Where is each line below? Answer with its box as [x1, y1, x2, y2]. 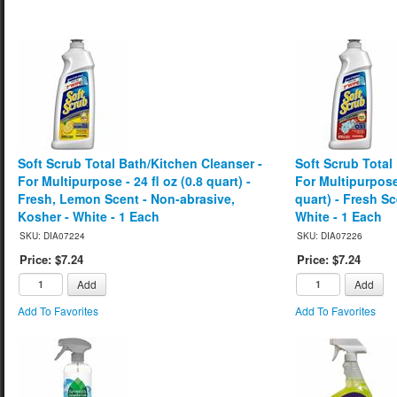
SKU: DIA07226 [297, 229, 363, 242]
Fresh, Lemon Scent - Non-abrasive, [18, 189, 235, 207]
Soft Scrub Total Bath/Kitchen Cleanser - [18, 153, 262, 172]
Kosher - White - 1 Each [18, 206, 160, 225]
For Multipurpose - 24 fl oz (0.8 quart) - [18, 171, 251, 190]
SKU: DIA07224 [19, 229, 85, 242]
